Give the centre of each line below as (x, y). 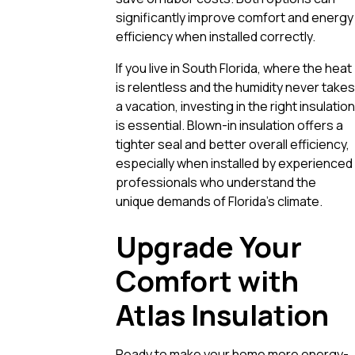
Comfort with (207, 281)
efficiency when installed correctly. (216, 36)
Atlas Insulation (222, 315)
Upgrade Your (209, 246)
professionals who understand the (216, 182)
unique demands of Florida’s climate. (219, 201)
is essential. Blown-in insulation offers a (229, 125)
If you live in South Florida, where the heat (234, 68)
